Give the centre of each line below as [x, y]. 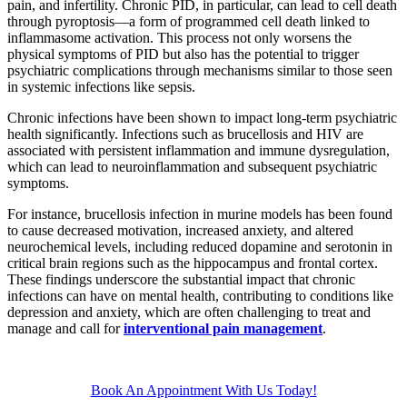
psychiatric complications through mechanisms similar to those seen [200, 70]
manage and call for [65, 328]
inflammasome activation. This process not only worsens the [179, 37]
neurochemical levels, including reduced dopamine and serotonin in [200, 246]
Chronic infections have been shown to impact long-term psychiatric [202, 117]
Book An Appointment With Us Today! [203, 390]
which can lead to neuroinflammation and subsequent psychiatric [192, 166]
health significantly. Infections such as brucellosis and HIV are [185, 134]
